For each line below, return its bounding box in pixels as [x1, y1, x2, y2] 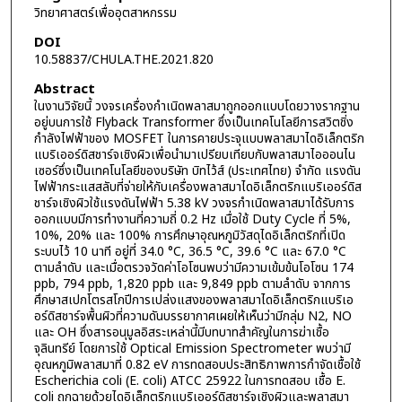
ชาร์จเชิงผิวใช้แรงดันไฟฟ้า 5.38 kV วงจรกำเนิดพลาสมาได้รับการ [33, 193, 354, 213]
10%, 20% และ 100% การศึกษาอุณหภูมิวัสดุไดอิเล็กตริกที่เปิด [33, 225, 345, 245]
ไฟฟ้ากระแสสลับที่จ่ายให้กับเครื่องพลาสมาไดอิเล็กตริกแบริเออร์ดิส [33, 177, 362, 197]
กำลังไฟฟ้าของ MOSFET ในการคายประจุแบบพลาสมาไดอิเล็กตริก [33, 128, 364, 148]
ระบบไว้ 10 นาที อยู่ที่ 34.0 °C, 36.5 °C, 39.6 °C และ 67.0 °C [33, 241, 346, 261]
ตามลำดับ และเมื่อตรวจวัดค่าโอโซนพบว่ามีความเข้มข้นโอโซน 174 [33, 258, 354, 277]
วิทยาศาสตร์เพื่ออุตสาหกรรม [33, 4, 177, 23]
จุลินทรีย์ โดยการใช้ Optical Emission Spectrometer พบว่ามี [33, 338, 351, 358]
